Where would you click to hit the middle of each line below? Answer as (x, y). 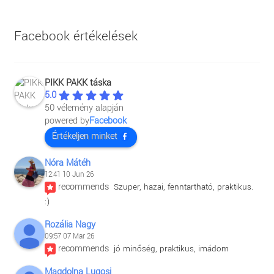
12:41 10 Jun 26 (69, 174)
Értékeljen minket (84, 136)
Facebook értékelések (76, 37)
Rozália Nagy (70, 224)
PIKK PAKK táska (78, 83)
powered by (67, 120)
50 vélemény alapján (84, 108)
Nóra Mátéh (67, 163)
